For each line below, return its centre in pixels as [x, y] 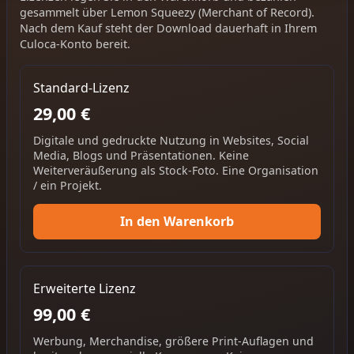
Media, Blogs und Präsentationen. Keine [141, 156]
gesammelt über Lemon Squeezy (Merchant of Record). [167, 12]
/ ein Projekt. [68, 186]
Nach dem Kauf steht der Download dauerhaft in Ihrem [168, 28]
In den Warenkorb [177, 222]
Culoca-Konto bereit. [75, 43]
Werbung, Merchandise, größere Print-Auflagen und [173, 341]
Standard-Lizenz [81, 87]
